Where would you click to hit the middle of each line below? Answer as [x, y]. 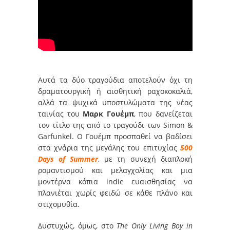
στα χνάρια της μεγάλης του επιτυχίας [109, 147]
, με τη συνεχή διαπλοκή [145, 159]
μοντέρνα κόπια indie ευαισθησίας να [115, 181]
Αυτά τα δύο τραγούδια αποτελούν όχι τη [115, 80]
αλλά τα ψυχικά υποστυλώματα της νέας [115, 102]
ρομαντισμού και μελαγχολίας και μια [115, 170]
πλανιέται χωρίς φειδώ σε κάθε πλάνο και [115, 193]
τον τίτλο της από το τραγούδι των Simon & [115, 125]
